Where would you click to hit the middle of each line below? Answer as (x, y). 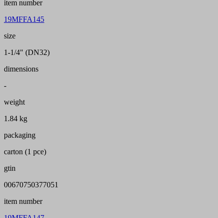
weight (14, 102)
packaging (20, 135)
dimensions (21, 69)
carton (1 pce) (25, 152)
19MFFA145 (24, 19)
